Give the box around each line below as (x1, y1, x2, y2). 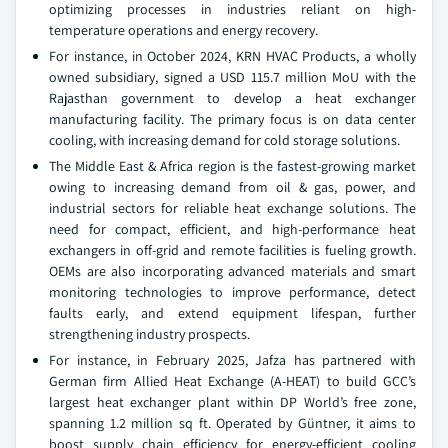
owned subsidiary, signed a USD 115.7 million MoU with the (49, 68, 416, 86)
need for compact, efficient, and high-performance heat (49, 220, 416, 238)
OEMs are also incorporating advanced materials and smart (49, 262, 416, 280)
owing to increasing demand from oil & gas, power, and (49, 178, 416, 196)
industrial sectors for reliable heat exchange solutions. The (49, 199, 416, 217)
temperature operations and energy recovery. (49, 21, 318, 39)
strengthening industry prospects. (49, 325, 250, 343)
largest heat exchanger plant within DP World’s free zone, (49, 393, 416, 411)
